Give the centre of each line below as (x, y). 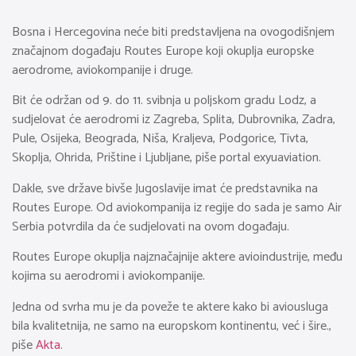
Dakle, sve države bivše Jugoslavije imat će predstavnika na (165, 188)
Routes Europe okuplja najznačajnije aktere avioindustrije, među (177, 257)
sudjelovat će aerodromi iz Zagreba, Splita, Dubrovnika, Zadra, (174, 120)
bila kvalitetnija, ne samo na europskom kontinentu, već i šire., (172, 326)
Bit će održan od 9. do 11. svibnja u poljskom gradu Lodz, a (164, 101)
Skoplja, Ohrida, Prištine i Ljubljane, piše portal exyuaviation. (168, 158)
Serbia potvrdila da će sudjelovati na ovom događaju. (152, 226)
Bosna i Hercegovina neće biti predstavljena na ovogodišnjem (173, 32)
